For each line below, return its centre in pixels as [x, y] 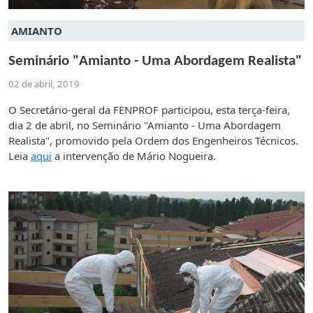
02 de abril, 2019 [44, 84]
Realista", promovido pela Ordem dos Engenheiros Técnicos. [153, 141]
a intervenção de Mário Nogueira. [134, 156]
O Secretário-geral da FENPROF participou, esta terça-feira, [149, 110]
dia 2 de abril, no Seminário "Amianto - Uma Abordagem [145, 125]
